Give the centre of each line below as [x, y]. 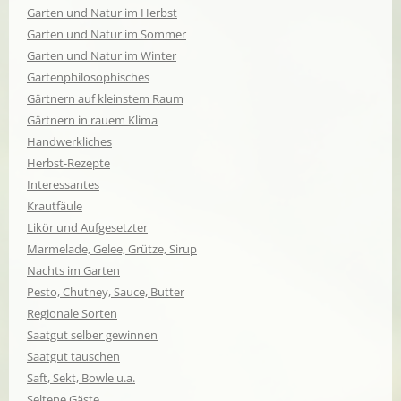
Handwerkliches [69, 141]
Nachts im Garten [73, 270]
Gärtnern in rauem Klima [92, 119]
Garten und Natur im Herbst [102, 12]
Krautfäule [55, 205]
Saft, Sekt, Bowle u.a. [81, 377]
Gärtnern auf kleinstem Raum [105, 98]
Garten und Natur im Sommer [107, 34]
